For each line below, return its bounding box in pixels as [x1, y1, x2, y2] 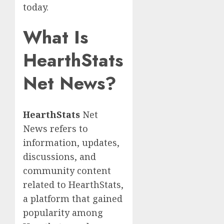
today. [23, 1, 48, 13]
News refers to [23, 122, 88, 134]
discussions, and [23, 150, 96, 162]
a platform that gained [23, 192, 122, 204]
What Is [23, 24, 88, 51]
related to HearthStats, [23, 178, 123, 190]
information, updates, [23, 136, 119, 148]
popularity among [23, 206, 103, 218]
